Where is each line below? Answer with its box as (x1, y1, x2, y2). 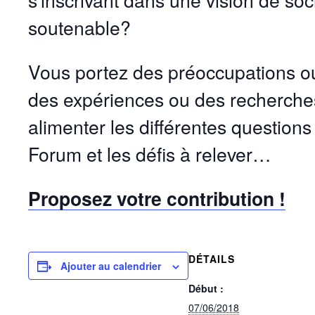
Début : (188, 281, 224, 295)
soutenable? (28, 14, 131, 41)
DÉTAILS (188, 252, 235, 266)
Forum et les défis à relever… (28, 141, 271, 167)
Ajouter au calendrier (60, 259, 161, 273)
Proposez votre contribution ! (28, 185, 285, 212)
